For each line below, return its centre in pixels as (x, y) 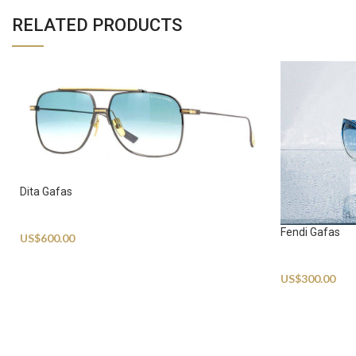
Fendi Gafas (311, 232)
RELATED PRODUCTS (97, 25)
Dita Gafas (46, 191)
